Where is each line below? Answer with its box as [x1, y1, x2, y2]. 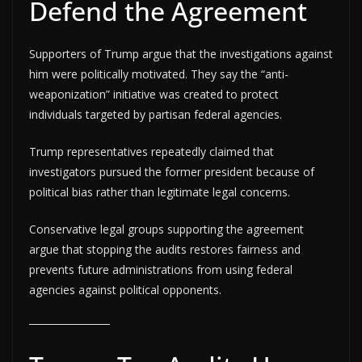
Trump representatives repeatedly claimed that [29, 143, 274, 159]
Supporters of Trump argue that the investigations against [29, 45, 333, 61]
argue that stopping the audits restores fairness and [29, 241, 301, 257]
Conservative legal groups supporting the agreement [29, 221, 304, 237]
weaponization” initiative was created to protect [29, 86, 279, 102]
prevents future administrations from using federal [29, 261, 293, 277]
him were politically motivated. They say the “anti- [29, 65, 288, 82]
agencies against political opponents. [29, 281, 221, 297]
